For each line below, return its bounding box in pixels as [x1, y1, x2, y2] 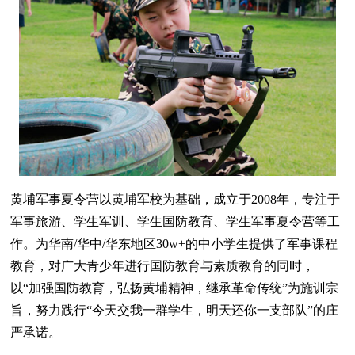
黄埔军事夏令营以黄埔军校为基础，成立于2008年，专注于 [10, 192, 341, 206]
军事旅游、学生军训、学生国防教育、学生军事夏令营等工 [10, 214, 341, 228]
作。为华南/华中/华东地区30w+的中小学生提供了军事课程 [10, 236, 338, 250]
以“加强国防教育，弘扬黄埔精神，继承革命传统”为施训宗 [10, 281, 339, 295]
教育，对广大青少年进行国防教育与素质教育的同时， [10, 258, 315, 273]
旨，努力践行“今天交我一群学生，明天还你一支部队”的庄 [10, 303, 339, 317]
